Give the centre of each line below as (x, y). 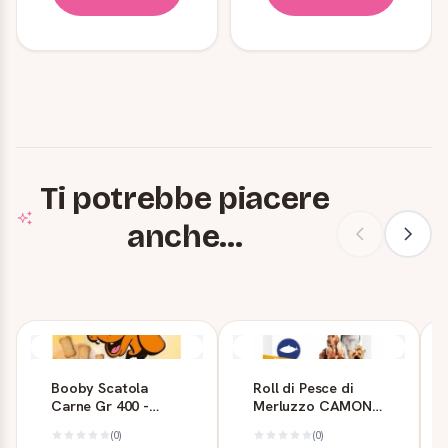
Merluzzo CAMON (312, 405)
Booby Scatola (100, 387)
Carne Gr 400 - (100, 405)
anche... (185, 236)
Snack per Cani (101, 423)
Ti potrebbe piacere (184, 198)
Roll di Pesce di (303, 387)
